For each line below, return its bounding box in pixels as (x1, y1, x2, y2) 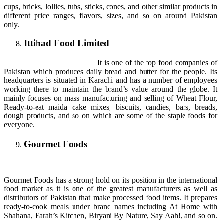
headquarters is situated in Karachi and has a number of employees (4, 76, 217, 85)
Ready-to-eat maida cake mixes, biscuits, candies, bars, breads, (4, 103, 217, 111)
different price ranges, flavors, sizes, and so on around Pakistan (4, 11, 217, 20)
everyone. (4, 120, 40, 129)
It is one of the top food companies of (97, 58, 217, 67)
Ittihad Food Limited (24, 38, 109, 49)
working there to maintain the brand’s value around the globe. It (4, 85, 217, 94)
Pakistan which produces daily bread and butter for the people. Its (4, 67, 217, 76)
